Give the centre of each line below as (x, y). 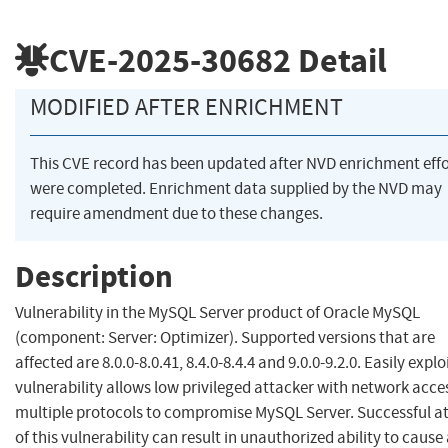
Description (94, 276)
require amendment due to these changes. (176, 214)
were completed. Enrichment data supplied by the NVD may (236, 189)
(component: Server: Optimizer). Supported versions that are (225, 338)
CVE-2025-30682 (170, 60)
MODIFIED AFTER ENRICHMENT (186, 107)
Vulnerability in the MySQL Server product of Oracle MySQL (217, 313)
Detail (339, 60)
